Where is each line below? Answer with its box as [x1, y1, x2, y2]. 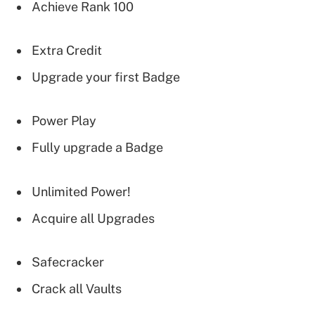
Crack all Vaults [32, 281, 122, 296]
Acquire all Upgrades [32, 210, 155, 226]
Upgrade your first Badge [32, 70, 180, 85]
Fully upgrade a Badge [32, 140, 163, 155]
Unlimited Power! [32, 184, 131, 199]
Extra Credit [32, 43, 102, 58]
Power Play [32, 113, 96, 129]
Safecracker [32, 255, 104, 270]
